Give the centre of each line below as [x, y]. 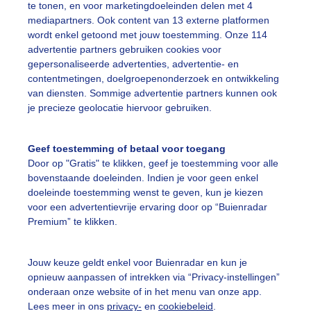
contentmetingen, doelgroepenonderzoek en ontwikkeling [153, 79]
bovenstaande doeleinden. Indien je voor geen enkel [143, 178]
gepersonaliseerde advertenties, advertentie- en [133, 64]
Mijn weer [199, 279]
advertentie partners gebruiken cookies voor [125, 50]
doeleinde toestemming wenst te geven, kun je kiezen [145, 193]
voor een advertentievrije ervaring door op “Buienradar [148, 207]
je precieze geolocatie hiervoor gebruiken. [120, 108]
